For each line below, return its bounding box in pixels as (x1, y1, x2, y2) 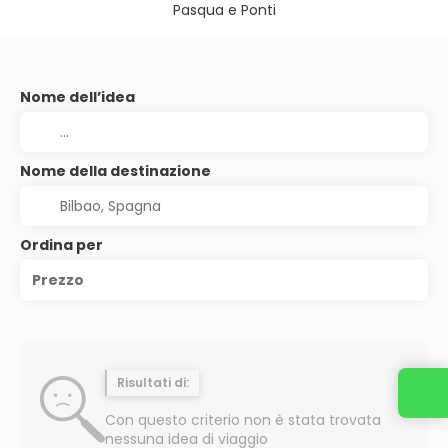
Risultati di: (117, 374, 189, 391)
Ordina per (20, 235, 103, 255)
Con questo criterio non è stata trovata (105, 410, 381, 430)
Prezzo (32, 270, 84, 290)
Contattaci (301, 382, 378, 402)
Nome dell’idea (20, 87, 135, 107)
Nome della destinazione (20, 161, 211, 181)
